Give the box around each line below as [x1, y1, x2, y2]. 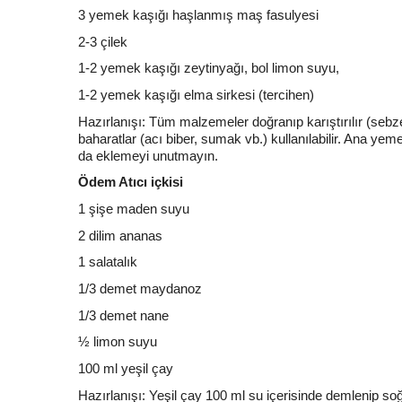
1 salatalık [78, 254, 137, 270]
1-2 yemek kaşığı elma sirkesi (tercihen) [78, 87, 314, 103]
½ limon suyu [78, 334, 157, 350]
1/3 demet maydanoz [78, 281, 202, 297]
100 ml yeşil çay [78, 361, 173, 377]
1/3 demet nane [78, 307, 169, 323]
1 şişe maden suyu [78, 201, 189, 217]
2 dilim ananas [78, 227, 162, 243]
